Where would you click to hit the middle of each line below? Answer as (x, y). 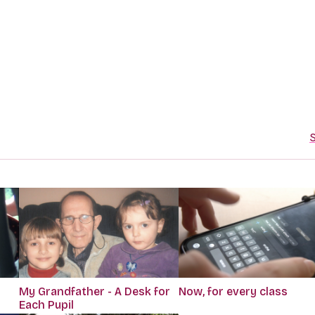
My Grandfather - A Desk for (94, 292)
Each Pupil (46, 305)
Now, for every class (233, 292)
